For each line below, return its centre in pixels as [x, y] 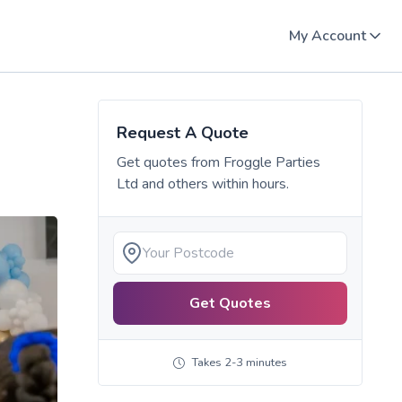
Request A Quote [182, 133]
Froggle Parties [271, 162]
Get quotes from [170, 162]
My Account [328, 36]
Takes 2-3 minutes [239, 363]
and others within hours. [213, 184]
